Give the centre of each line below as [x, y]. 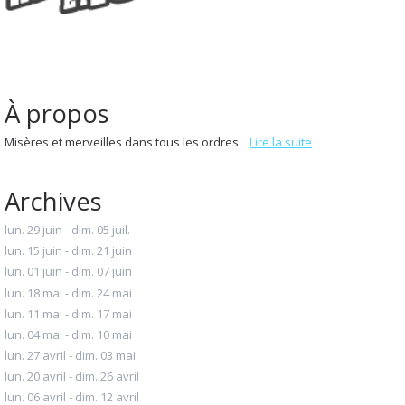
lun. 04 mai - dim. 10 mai [68, 334]
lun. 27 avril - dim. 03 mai [70, 355]
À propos [57, 113]
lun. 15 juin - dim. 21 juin [68, 251]
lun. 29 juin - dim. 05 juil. [67, 230]
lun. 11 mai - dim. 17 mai [68, 313]
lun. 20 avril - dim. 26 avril [72, 377]
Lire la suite [281, 142]
